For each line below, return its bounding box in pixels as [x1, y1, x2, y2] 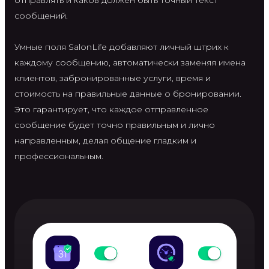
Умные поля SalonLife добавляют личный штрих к [14, 41, 229, 52]
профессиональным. [14, 150, 103, 162]
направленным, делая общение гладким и [14, 134, 196, 146]
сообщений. [14, 10, 68, 21]
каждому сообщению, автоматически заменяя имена [14, 56, 246, 68]
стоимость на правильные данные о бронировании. [14, 88, 241, 99]
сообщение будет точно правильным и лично [14, 119, 215, 130]
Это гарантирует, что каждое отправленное [14, 103, 208, 115]
